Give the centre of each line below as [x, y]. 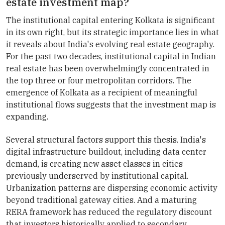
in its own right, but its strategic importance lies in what [113, 32]
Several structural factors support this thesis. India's [106, 139]
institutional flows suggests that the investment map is [111, 104]
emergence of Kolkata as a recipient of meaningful [102, 92]
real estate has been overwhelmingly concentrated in [108, 68]
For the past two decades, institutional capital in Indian [111, 56]
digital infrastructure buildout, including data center [106, 151]
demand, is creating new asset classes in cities [94, 163]
